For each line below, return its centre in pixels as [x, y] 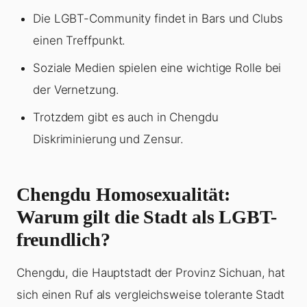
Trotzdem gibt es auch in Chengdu [126, 118]
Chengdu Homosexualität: [123, 195]
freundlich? [63, 240]
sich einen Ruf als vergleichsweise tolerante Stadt [150, 295]
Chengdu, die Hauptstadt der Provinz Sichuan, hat [151, 273]
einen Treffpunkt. [79, 41]
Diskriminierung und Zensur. [109, 139]
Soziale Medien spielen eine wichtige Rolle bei [157, 68]
